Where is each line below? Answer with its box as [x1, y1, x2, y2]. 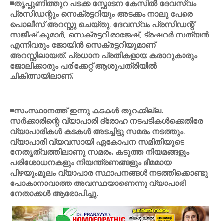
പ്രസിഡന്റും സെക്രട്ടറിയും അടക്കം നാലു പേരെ [10, 8, 192, 19]
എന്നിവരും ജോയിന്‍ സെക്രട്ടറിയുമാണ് [10, 39, 155, 50]
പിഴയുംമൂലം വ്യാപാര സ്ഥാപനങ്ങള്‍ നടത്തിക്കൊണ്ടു [10, 167, 208, 178]
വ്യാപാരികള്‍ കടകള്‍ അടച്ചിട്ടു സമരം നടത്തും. [10, 126, 185, 137]
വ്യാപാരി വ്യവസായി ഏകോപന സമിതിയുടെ [10, 136, 184, 147]
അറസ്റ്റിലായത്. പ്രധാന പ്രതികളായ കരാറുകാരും [10, 50, 197, 61]
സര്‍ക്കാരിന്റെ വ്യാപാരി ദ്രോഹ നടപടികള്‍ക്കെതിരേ [10, 115, 203, 126]
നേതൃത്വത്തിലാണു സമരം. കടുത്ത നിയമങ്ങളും [10, 147, 189, 157]
